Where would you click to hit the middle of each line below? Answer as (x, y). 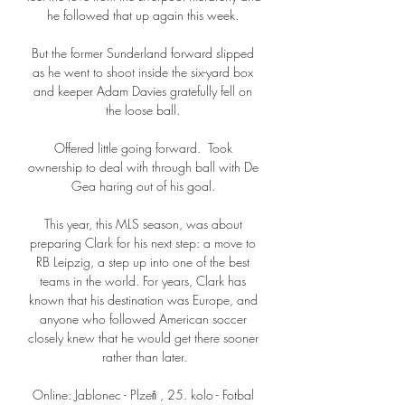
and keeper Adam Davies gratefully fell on (143, 91)
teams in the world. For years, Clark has (143, 281)
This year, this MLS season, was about (143, 224)
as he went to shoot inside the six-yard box (143, 72)
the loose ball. (145, 110)
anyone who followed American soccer (143, 319)
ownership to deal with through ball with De (143, 167)
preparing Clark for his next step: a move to (143, 243)
